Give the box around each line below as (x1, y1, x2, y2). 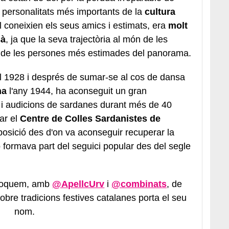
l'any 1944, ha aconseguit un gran (7, 85, 147, 96)
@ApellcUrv (52, 178, 105, 189)
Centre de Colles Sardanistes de (20, 113, 161, 124)
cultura (142, 6, 175, 17)
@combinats (111, 178, 167, 189)
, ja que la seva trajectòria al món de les (6, 34, 168, 44)
